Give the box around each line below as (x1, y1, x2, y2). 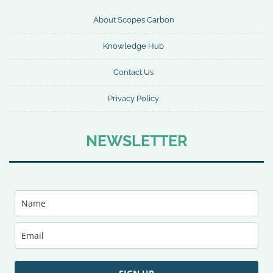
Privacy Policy (108, 93, 159, 103)
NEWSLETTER (85, 131, 188, 150)
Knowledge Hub (103, 41, 164, 51)
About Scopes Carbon (93, 15, 174, 24)
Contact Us (113, 67, 154, 77)
